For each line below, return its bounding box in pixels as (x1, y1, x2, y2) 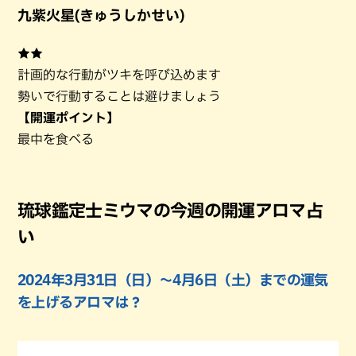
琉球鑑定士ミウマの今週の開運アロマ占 (17, 202, 323, 220)
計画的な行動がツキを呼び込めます (17, 68, 221, 82)
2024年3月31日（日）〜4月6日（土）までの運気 (17, 273, 328, 288)
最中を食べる (17, 133, 94, 146)
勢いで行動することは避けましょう (17, 90, 221, 103)
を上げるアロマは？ (17, 295, 143, 310)
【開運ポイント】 (17, 111, 119, 125)
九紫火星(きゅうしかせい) (17, 8, 184, 23)
